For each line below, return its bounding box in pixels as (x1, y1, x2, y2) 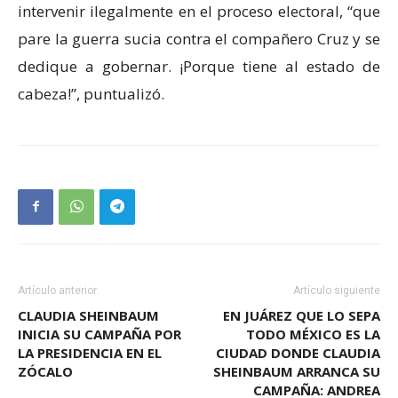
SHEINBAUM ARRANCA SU (213, 362, 380, 380)
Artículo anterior (18, 283, 97, 297)
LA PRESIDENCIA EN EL (18, 343, 162, 362)
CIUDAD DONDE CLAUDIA (216, 343, 380, 362)
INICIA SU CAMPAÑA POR (18, 324, 181, 343)
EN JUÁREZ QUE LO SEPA (223, 306, 380, 324)
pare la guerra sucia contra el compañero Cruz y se (18, 28, 380, 49)
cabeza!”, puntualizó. (18, 83, 164, 104)
